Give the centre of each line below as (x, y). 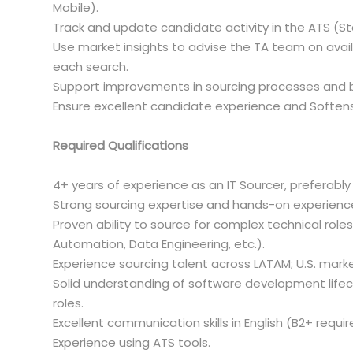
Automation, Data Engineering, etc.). (159, 244)
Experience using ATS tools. (132, 342)
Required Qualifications (121, 145)
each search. (91, 67)
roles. (68, 303)
